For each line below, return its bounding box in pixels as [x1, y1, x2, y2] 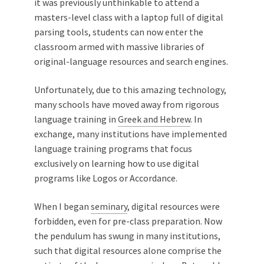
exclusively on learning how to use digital [34, 157, 199, 169]
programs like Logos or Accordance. [34, 171, 177, 184]
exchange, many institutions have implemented [34, 127, 227, 140]
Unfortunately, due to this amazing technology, [34, 83, 226, 95]
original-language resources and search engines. [34, 55, 228, 67]
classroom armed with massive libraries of [34, 40, 204, 52]
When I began [34, 200, 91, 212]
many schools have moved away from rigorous [34, 98, 219, 110]
